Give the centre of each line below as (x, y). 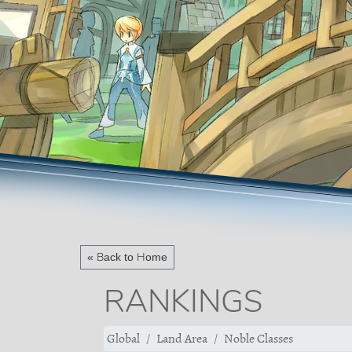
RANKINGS (183, 301)
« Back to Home (127, 257)
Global (123, 339)
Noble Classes (258, 339)
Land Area (182, 339)
